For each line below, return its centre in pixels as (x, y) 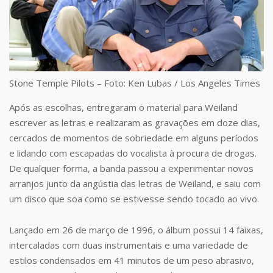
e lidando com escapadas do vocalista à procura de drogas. (133, 153)
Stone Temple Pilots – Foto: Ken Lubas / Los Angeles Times (135, 83)
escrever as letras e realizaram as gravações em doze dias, (135, 123)
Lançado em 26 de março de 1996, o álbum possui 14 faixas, (136, 230)
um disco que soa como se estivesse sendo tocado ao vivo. (134, 199)
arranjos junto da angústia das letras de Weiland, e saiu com (135, 184)
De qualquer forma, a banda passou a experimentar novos (131, 168)
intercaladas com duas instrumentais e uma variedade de (129, 245)
